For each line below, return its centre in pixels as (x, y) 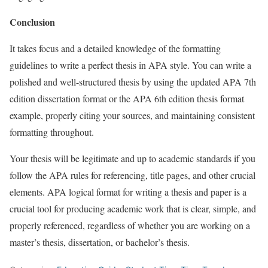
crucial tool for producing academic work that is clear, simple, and (133, 208)
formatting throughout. (52, 132)
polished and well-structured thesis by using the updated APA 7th (133, 81)
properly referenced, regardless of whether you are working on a (130, 225)
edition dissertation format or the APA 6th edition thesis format (127, 98)
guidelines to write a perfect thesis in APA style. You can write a (130, 65)
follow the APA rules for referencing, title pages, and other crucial (133, 175)
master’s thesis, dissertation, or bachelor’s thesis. (100, 242)
